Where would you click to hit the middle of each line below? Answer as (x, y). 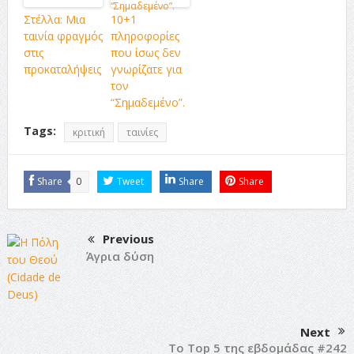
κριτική (88, 132)
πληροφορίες (145, 36)
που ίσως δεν (145, 52)
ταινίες (142, 132)
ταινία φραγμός (63, 36)
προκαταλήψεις (62, 69)
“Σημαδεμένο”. (147, 102)
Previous (128, 238)
